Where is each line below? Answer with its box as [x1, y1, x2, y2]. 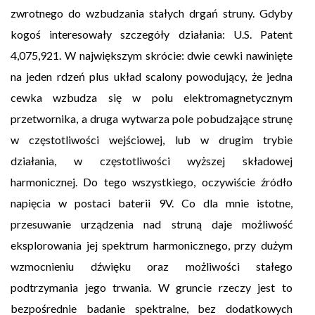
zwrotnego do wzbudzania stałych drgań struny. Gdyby [11, 6, 292, 20]
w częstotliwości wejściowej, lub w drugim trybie [11, 133, 292, 147]
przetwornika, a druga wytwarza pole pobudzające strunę [11, 112, 292, 126]
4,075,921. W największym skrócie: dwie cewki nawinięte [11, 49, 292, 63]
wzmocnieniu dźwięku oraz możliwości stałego [11, 259, 292, 274]
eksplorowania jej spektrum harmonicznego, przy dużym [11, 238, 292, 252]
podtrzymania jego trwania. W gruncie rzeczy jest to [11, 281, 292, 295]
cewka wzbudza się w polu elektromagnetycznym [11, 91, 292, 105]
